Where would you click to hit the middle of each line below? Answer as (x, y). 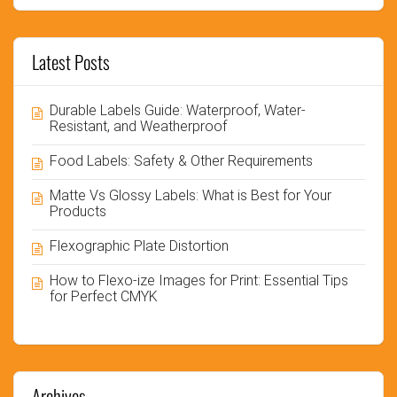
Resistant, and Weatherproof (138, 126)
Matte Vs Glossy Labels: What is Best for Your (191, 195)
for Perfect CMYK (104, 296)
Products (78, 211)
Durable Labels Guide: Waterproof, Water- (178, 110)
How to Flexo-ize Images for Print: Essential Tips (199, 280)
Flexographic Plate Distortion (139, 245)
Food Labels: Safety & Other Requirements (183, 160)
